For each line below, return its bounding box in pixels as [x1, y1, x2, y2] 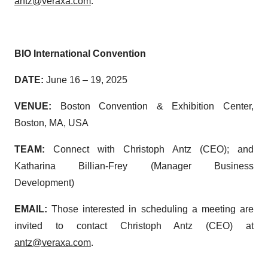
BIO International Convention [14, 48, 146, 59]
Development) [14, 178, 74, 188]
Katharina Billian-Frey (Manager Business [14, 161, 254, 171]
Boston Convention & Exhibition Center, [60, 101, 254, 111]
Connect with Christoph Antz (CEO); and [53, 144, 254, 154]
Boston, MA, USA [14, 118, 89, 128]
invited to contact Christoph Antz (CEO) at [14, 221, 254, 231]
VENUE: [14, 101, 60, 111]
